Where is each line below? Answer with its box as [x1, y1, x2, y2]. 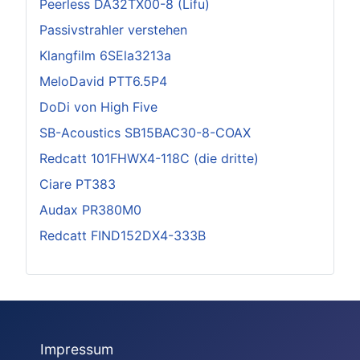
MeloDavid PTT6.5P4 [39, 72, 167, 89]
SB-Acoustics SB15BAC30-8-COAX [39, 124, 251, 141]
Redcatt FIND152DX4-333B [39, 227, 206, 243]
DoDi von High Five [39, 98, 157, 115]
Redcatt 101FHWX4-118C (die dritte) [39, 149, 259, 166]
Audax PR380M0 [39, 201, 141, 218]
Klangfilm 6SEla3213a [39, 47, 171, 63]
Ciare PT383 [39, 175, 116, 192]
